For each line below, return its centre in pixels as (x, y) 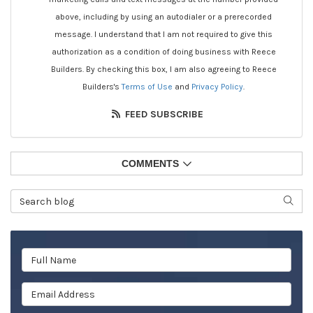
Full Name (46, 255)
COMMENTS (150, 164)
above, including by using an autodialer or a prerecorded (163, 17)
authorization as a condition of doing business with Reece (163, 52)
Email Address (59, 289)
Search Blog (41, 196)
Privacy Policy (217, 87)
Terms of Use (147, 87)
